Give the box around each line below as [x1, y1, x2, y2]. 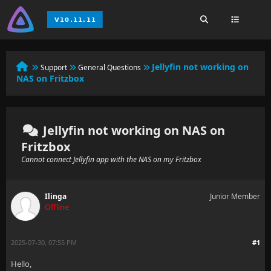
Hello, [11, 258, 31, 269]
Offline [45, 201, 69, 212]
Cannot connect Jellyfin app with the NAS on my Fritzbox [21, 154, 201, 165]
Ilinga [45, 191, 67, 201]
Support [41, 62, 67, 73]
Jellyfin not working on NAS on [40, 122, 225, 139]
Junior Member [210, 191, 260, 201]
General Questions [78, 62, 141, 73]
